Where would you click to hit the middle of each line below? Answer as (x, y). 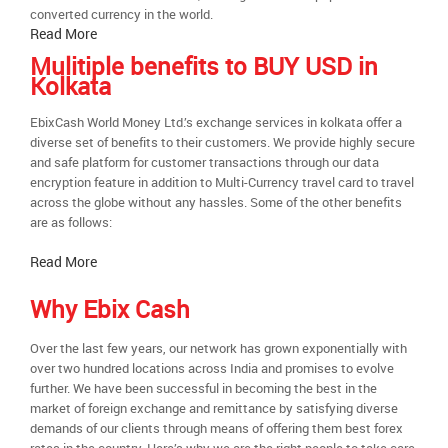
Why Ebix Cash (110, 309)
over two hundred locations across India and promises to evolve (212, 368)
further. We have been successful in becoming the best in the (203, 388)
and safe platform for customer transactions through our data (204, 162)
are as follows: (71, 222)
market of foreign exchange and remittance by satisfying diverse (214, 408)
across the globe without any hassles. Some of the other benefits (216, 202)
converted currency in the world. (121, 14)
